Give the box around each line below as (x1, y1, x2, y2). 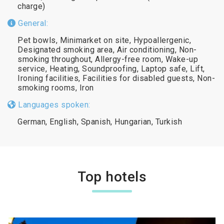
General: (15, 18, 48, 28)
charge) (17, 1, 45, 11)
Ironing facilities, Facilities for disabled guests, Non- (17, 73, 215, 83)
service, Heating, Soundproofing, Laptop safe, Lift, (17, 63, 205, 73)
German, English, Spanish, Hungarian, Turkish (17, 116, 182, 126)
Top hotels (77, 168, 146, 185)
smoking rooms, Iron (17, 82, 94, 92)
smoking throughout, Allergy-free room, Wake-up (17, 54, 198, 64)
